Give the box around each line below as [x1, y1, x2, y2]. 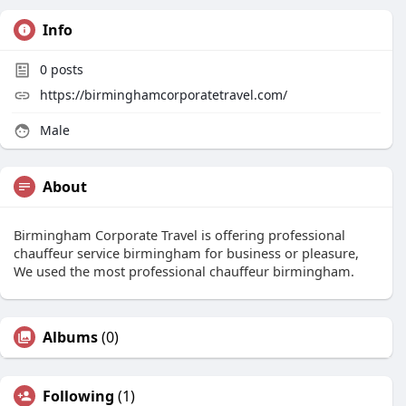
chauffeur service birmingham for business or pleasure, [14, 244, 359, 262]
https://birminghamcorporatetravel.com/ [40, 86, 287, 103]
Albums [43, 327, 98, 347]
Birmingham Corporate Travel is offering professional [14, 226, 345, 244]
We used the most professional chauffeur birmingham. [14, 262, 354, 280]
